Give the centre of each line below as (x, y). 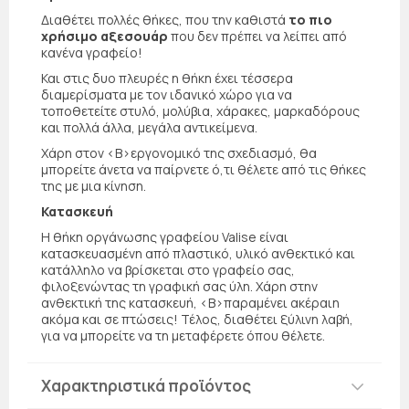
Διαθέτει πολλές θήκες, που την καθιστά (165, 20)
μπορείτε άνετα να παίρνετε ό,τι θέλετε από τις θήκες (204, 170)
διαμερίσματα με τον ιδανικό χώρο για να (167, 95)
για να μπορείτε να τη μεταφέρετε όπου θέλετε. (183, 336)
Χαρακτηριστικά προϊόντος (146, 386)
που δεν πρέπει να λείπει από (257, 37)
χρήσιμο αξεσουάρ (105, 37)
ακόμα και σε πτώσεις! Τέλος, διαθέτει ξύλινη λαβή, (197, 320)
